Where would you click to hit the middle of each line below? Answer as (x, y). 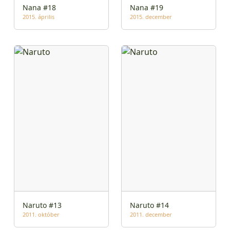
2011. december (151, 214)
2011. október (41, 214)
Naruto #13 (42, 205)
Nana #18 (39, 8)
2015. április (39, 17)
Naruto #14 (149, 205)
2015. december (151, 17)
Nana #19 (147, 8)
